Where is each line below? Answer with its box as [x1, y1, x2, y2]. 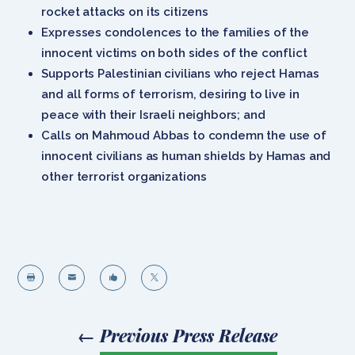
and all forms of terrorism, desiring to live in [41, 86, 300, 101]
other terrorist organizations [41, 169, 208, 184]
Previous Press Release [100, 323, 277, 346]
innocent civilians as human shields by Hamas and [41, 148, 331, 163]
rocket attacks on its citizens [41, 4, 208, 19]
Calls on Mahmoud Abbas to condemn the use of [41, 128, 326, 143]
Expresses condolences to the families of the [41, 25, 309, 40]
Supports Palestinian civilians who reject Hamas [41, 66, 319, 81]
